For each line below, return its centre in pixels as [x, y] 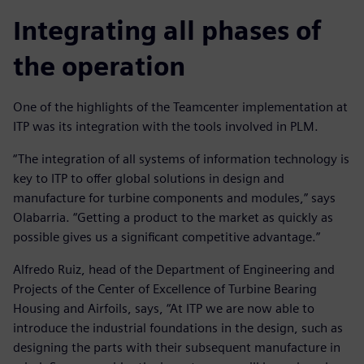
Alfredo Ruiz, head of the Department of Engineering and [174, 270]
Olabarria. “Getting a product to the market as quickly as [173, 218]
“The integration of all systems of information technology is [181, 159]
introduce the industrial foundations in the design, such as [178, 328]
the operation [99, 67]
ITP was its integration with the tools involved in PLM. [166, 127]
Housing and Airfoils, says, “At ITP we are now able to [164, 309]
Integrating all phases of [167, 31]
